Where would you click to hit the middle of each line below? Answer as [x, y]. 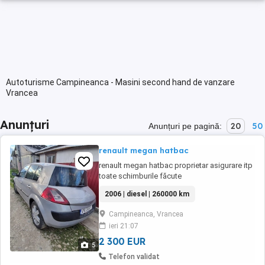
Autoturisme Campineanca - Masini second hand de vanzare [120, 82]
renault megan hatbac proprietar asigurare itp [176, 165]
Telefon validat [134, 257]
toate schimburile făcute [140, 176]
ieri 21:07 [124, 226]
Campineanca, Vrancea [146, 214]
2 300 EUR [122, 241]
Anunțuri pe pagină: [186, 126]
